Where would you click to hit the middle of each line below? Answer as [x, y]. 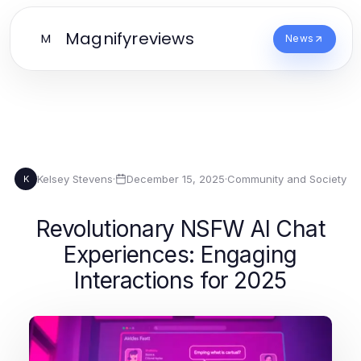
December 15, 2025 [176, 178]
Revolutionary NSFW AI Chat [180, 229]
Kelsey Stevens [75, 178]
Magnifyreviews [130, 39]
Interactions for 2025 [180, 280]
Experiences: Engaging [180, 255]
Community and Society [287, 178]
